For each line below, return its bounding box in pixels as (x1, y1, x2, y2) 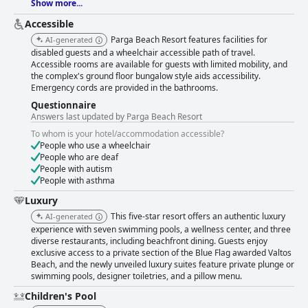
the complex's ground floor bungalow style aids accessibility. (31, 70, 261, 82)
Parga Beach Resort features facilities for (111, 34, 267, 46)
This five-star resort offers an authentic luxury (111, 210, 285, 223)
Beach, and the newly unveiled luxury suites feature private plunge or (31, 258, 294, 271)
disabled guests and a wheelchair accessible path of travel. (31, 47, 255, 59)
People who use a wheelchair (40, 140, 151, 152)
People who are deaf (40, 151, 118, 164)
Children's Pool (25, 289, 96, 303)
